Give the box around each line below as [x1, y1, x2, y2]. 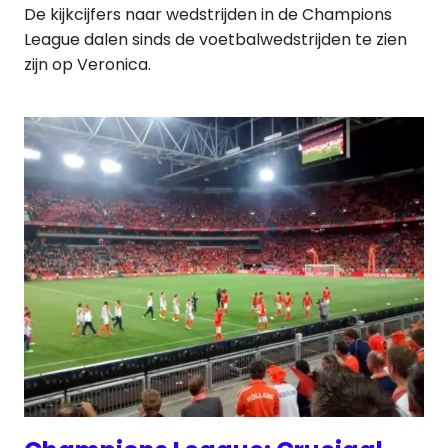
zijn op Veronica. [24, 52, 151, 76]
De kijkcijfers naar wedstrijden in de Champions [24, 2, 392, 26]
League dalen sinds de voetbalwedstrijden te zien [24, 27, 407, 51]
